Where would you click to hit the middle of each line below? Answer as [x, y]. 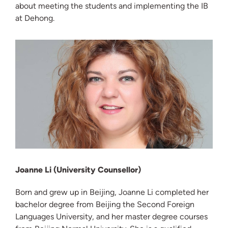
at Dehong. [35, 18]
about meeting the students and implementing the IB [112, 6]
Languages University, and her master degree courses [111, 216]
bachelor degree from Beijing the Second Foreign [105, 204]
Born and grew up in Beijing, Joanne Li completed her [112, 192]
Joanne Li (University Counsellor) [79, 169]
